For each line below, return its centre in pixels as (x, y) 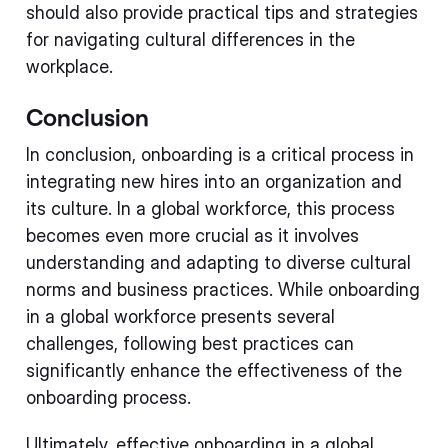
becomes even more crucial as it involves (192, 235)
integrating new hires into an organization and (214, 181)
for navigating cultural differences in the (190, 39)
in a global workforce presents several (180, 316)
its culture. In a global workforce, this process (210, 208)
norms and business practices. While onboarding (223, 289)
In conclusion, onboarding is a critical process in (220, 154)
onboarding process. (108, 397)
